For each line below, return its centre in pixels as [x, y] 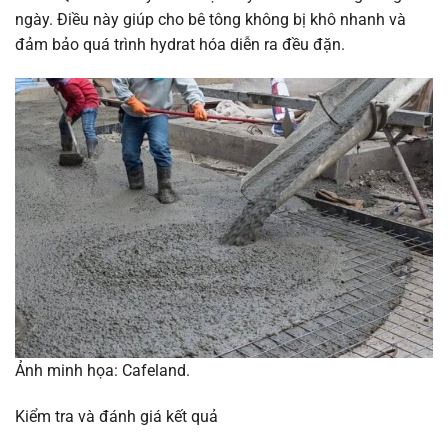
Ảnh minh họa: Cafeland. [102, 371]
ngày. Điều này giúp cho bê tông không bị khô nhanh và [210, 20]
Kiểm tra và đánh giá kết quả [116, 417]
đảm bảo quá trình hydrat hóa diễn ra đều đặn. [180, 45]
